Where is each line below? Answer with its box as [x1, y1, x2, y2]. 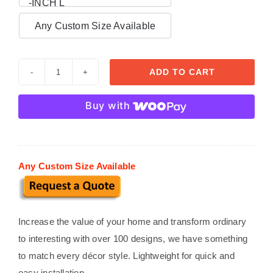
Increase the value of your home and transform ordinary [18, 216, 247, 227]
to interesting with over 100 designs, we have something [18, 233, 248, 244]
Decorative [57, 74, 102, 85]
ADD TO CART [149, 66, 215, 77]
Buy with [85, 99, 130, 112]
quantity [57, 142, 90, 153]
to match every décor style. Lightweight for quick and [18, 250, 235, 261]
